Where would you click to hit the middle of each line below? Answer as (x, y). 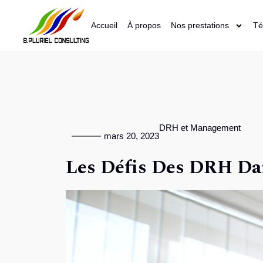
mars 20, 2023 (131, 136)
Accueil (104, 25)
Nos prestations (200, 25)
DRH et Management (200, 128)
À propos (144, 25)
